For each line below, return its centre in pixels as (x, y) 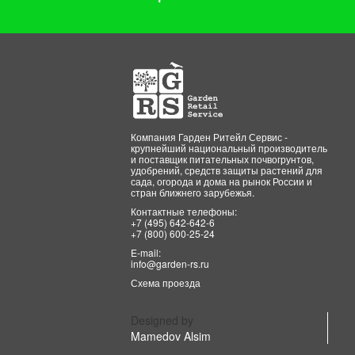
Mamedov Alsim (171, 336)
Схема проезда (166, 282)
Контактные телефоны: (184, 211)
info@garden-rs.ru (170, 263)
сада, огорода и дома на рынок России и (222, 181)
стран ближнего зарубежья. (193, 192)
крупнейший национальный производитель (229, 147)
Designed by (162, 320)
